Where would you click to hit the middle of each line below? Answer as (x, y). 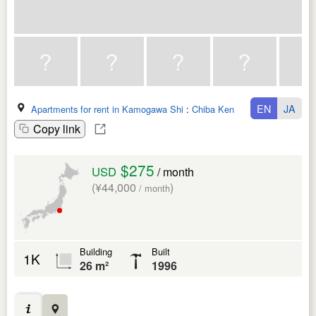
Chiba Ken (213, 109)
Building (96, 251)
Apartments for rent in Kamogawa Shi (107, 109)
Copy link (57, 128)
